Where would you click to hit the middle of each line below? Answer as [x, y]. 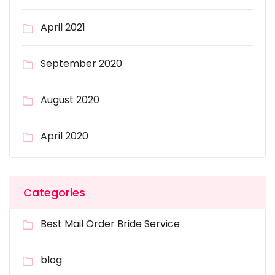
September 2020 [81, 64]
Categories [54, 192]
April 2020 [64, 136]
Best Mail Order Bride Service [110, 224]
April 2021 [63, 27]
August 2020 [70, 100]
